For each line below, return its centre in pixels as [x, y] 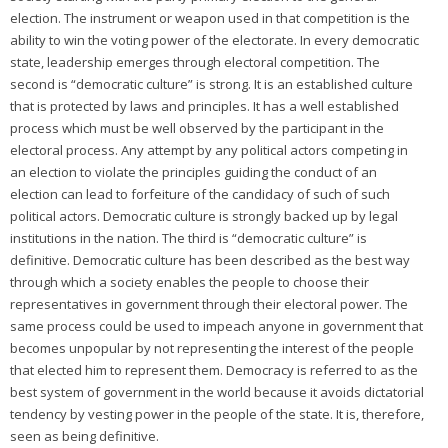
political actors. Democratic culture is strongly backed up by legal [204, 216]
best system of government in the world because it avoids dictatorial [217, 392]
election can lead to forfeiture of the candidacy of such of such [200, 194]
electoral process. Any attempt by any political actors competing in [209, 150]
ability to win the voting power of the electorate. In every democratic [214, 40]
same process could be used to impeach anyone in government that [216, 326]
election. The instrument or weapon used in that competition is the [210, 18]
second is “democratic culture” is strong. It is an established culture [211, 84]
